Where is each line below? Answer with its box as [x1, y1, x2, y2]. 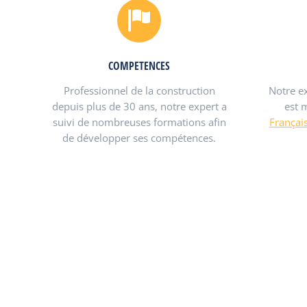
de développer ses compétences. [62, 131, 217, 145]
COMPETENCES [108, 58, 171, 73]
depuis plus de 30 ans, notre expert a [51, 99, 227, 113]
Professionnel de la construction [63, 84, 215, 97]
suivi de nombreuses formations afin [52, 115, 226, 129]
